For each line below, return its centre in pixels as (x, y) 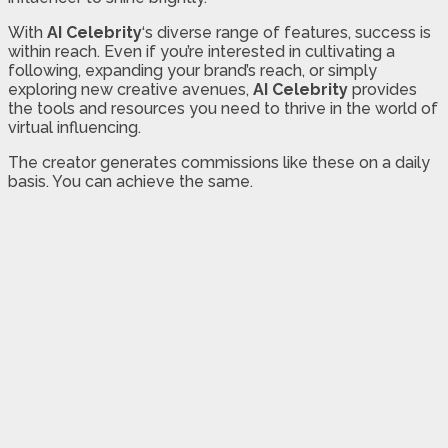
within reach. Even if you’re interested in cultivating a (201, 52)
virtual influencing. (74, 128)
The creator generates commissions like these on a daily (219, 163)
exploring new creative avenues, (130, 90)
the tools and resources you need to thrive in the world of (223, 109)
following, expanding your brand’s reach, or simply (192, 71)
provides (382, 90)
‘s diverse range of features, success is (286, 33)
